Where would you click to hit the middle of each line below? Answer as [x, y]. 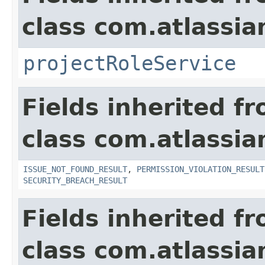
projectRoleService [130, 63]
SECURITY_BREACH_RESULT [75, 180]
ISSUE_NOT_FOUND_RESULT [75, 169]
